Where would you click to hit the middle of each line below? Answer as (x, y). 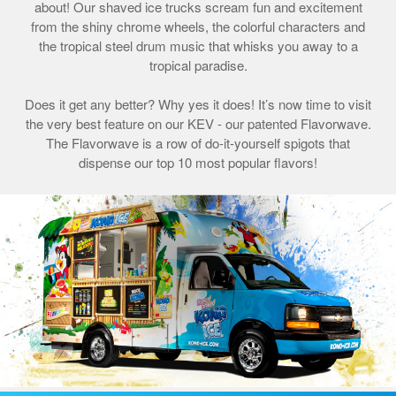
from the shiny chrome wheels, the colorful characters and (198, 26)
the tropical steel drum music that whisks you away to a (198, 46)
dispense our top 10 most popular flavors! (198, 162)
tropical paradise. (198, 65)
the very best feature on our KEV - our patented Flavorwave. (198, 123)
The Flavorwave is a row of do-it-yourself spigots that (198, 143)
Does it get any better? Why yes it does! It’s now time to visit (198, 104)
